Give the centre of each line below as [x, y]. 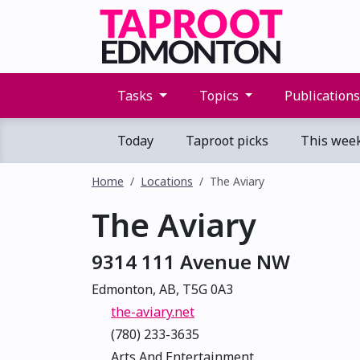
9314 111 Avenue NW [191, 262]
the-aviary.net [153, 312]
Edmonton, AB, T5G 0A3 [162, 289]
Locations [167, 181]
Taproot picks [225, 141]
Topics [219, 96]
